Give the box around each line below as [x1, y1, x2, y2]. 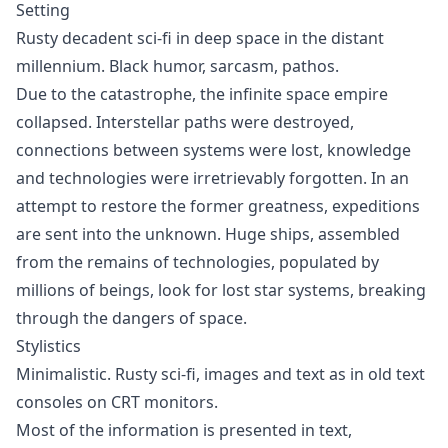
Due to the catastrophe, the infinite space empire [16, 83, 388, 105]
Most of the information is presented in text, [16, 419, 352, 441]
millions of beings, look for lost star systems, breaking [16, 279, 426, 301]
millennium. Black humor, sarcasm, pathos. [16, 55, 339, 77]
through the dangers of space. [16, 307, 247, 329]
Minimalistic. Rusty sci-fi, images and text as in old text [16, 363, 425, 385]
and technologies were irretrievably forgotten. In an [16, 167, 409, 189]
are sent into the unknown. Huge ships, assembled [16, 223, 400, 245]
